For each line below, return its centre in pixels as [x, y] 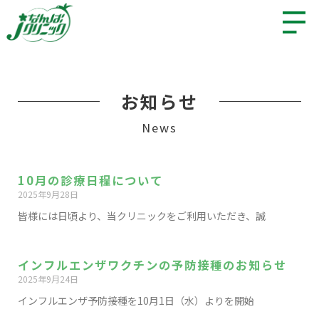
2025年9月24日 [48, 279]
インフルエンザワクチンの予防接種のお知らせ [152, 265]
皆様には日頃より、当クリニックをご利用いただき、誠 [142, 216]
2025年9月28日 [48, 194]
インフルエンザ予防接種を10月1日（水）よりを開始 [136, 300]
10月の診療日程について [90, 180]
